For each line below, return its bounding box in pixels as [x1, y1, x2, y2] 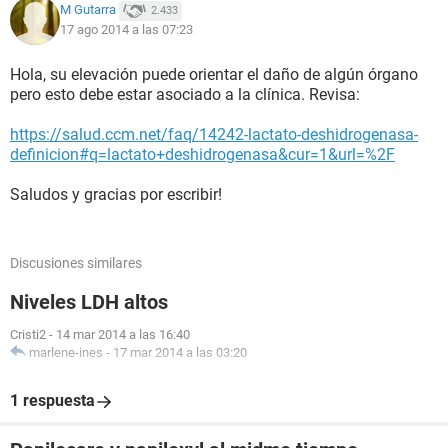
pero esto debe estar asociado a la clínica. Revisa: [10, 85, 360, 104]
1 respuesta [10, 391, 95, 410]
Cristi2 [10, 327, 46, 342]
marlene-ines [29, 345, 103, 360]
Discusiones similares [10, 255, 142, 271]
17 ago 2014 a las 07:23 [60, 22, 193, 37]
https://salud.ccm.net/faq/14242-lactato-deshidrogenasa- [10, 125, 418, 144]
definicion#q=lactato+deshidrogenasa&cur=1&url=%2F [10, 145, 395, 164]
